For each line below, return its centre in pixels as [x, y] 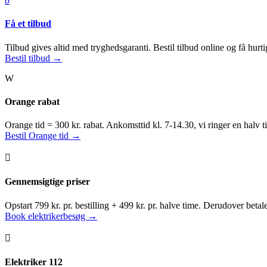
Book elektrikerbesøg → [51, 216]
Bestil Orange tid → [43, 136]
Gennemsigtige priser [47, 182]
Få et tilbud [28, 24]
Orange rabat [32, 101]
